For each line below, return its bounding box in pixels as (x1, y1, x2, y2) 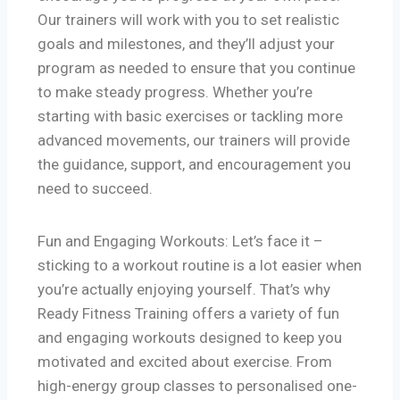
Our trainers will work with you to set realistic (37, 11, 339, 29)
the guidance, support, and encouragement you (37, 155, 351, 174)
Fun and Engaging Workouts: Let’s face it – (37, 232, 323, 251)
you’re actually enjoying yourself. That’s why (37, 280, 330, 299)
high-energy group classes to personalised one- (37, 377, 357, 396)
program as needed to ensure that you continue (37, 59, 355, 78)
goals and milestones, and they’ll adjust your (37, 35, 335, 54)
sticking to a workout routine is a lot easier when (37, 256, 362, 275)
